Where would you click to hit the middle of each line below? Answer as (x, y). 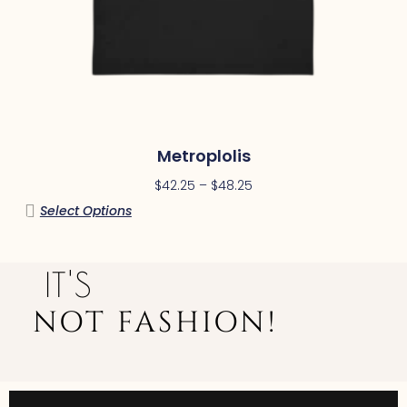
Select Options (85, 211)
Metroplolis (203, 156)
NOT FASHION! (154, 323)
